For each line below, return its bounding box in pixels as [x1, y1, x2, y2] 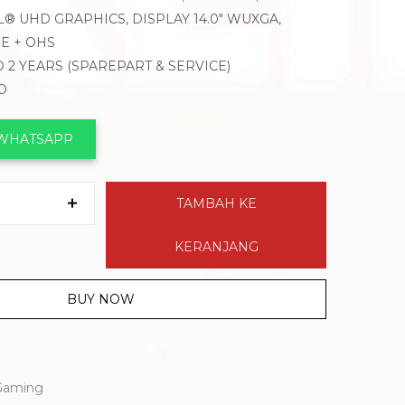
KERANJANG [174, 239, 259, 256]
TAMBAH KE [175, 195, 257, 212]
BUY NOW [66, 291, 135, 308]
